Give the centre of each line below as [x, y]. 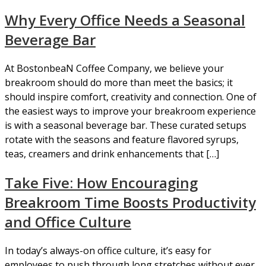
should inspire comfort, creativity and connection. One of [131, 96]
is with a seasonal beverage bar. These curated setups [126, 125]
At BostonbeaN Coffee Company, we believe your [114, 68]
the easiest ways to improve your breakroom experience [130, 111]
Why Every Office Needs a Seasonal [125, 20]
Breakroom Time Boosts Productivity [130, 202]
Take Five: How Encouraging [101, 182]
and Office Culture [68, 221]
